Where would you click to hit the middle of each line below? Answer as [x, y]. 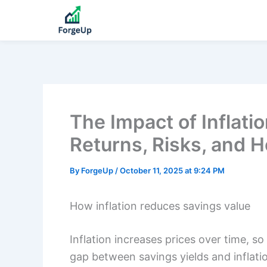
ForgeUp [98, 170]
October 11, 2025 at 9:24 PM [172, 170]
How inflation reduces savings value [160, 206]
